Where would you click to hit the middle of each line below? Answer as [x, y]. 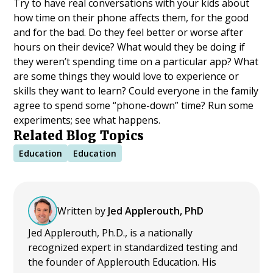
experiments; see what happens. [87, 120]
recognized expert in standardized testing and [133, 247]
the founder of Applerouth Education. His [122, 262]
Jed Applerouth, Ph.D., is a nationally [111, 232]
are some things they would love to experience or [126, 76]
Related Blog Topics [79, 136]
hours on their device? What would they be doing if [129, 47]
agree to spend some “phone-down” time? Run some [134, 106]
